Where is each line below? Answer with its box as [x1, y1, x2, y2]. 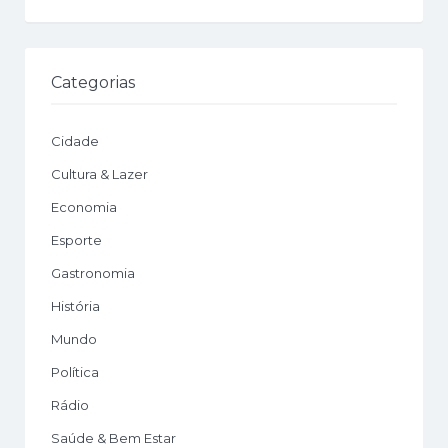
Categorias [51, 72, 135, 92]
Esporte [51, 231, 102, 248]
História [51, 297, 100, 314]
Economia [51, 198, 117, 215]
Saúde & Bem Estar [51, 429, 176, 446]
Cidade [51, 132, 99, 149]
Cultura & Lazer [51, 165, 148, 182]
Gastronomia [51, 264, 135, 281]
